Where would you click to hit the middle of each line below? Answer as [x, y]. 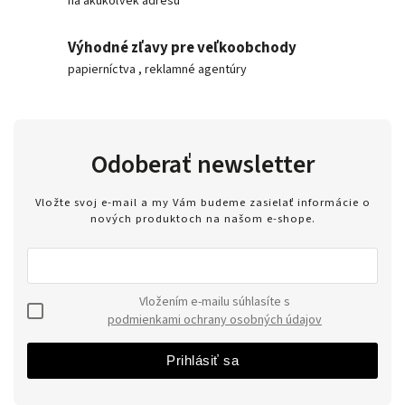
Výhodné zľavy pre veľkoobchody [182, 48]
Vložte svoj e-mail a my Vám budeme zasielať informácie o [202, 202]
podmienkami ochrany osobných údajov [215, 320]
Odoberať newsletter [202, 165]
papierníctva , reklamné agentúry [157, 70]
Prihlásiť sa [202, 360]
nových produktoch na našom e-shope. [202, 218]
